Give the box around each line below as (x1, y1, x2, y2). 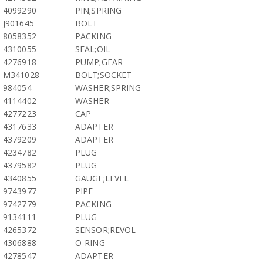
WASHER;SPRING (75, 82, 141, 93)
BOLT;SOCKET (75, 69, 132, 80)
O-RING (75, 237, 105, 248)
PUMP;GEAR (75, 56, 123, 68)
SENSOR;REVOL (75, 224, 136, 235)
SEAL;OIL (75, 43, 110, 55)
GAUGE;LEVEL (75, 173, 129, 184)
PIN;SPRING (75, 5, 122, 16)
